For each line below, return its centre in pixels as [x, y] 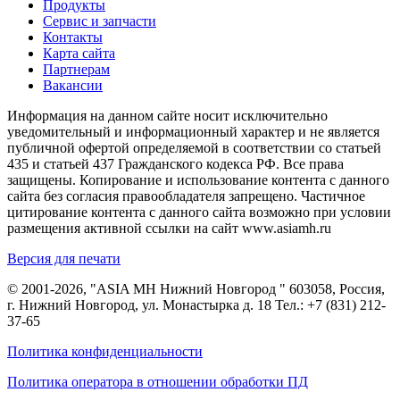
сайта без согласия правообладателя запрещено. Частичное [186, 196]
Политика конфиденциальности [105, 352]
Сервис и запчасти [100, 21]
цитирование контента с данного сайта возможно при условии [199, 212]
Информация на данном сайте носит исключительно [167, 116]
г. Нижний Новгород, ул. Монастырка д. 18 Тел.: [157, 305]
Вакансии [73, 86]
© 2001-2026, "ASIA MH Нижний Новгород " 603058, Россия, [196, 289]
